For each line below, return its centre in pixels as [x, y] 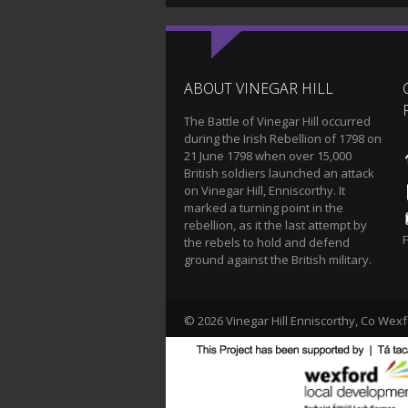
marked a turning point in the [264, 208]
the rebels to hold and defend [267, 242]
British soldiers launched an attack [279, 173]
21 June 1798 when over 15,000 [268, 156]
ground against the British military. [278, 260]
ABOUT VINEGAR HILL [259, 88]
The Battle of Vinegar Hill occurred [277, 121]
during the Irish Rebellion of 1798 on [283, 138]
